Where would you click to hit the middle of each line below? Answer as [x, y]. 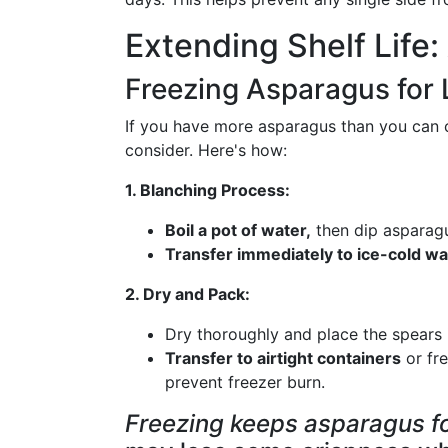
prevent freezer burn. [245, 382]
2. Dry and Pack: [187, 294]
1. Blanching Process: [207, 190]
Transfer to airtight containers [283, 358]
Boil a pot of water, [238, 230]
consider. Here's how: [206, 150]
